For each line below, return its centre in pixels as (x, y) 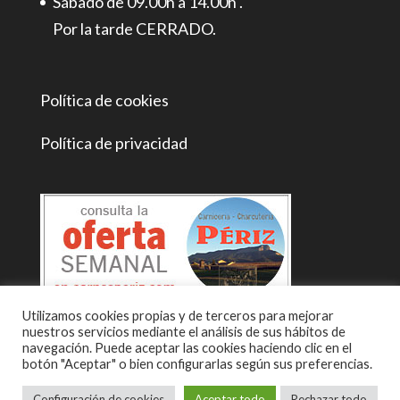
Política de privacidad (113, 143)
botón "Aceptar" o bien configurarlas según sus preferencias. (197, 364)
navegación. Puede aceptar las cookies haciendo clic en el (187, 348)
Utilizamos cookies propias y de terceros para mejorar (178, 316)
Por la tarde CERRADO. (134, 29)
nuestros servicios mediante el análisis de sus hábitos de (184, 332)
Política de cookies (104, 100)
